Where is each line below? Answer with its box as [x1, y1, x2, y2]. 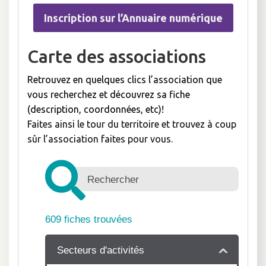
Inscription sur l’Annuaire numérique [43, 12, 223, 24]
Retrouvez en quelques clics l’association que [27, 74, 222, 85]
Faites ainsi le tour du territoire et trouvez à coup [27, 119, 236, 129]
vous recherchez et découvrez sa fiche [27, 89, 190, 100]
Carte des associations [27, 46, 206, 66]
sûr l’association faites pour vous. [27, 134, 173, 144]
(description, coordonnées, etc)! [27, 104, 164, 115]
